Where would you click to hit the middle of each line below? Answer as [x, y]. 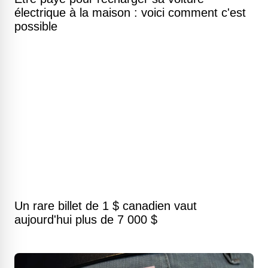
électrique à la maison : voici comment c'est [130, 13]
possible [36, 26]
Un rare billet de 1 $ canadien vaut [106, 206]
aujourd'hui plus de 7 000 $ [86, 220]
